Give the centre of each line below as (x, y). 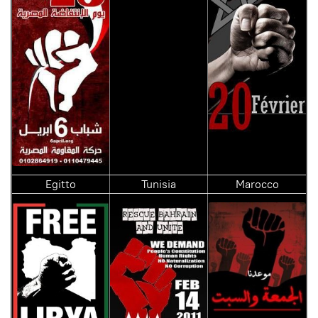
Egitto (61, 184)
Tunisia (159, 184)
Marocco (257, 184)
